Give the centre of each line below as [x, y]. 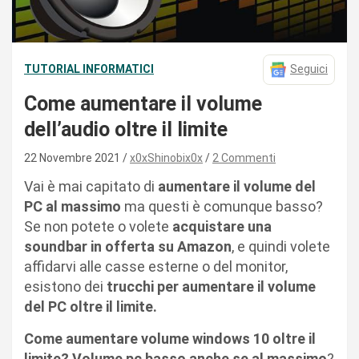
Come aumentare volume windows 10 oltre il [170, 338]
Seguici [309, 69]
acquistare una [222, 226]
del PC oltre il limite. [91, 306]
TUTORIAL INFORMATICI [89, 69]
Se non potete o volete [98, 226]
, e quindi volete [281, 246]
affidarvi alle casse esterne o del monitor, [156, 266]
